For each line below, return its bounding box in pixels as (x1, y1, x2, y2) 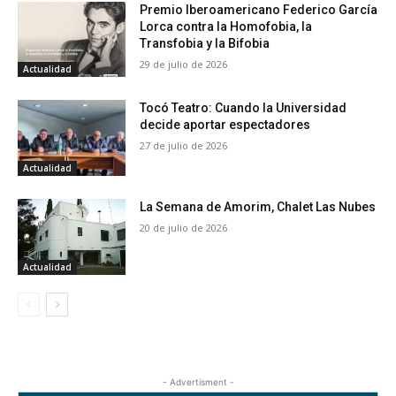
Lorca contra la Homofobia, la (140, 19, 313, 34)
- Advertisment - (162, 376, 234, 387)
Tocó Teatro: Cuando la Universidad (140, 101, 347, 116)
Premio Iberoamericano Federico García (140, 2, 378, 17)
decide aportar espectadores (140, 118, 311, 133)
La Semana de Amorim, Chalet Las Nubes (140, 199, 377, 214)
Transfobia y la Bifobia (140, 35, 270, 50)
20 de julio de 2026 (140, 220, 228, 234)
